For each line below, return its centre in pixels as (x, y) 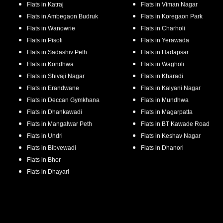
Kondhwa (61, 64)
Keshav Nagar (181, 136)
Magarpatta (177, 112)
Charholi (173, 28)
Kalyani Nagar (181, 88)
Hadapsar (175, 52)
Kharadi (172, 76)
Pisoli (55, 40)
